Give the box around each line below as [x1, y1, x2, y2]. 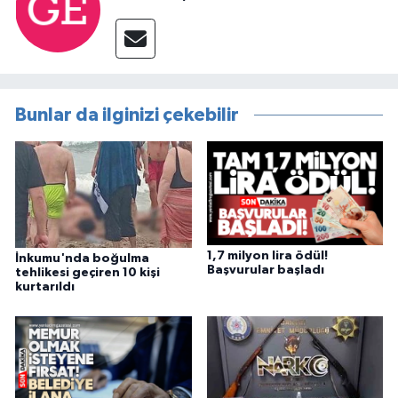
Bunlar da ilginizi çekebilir [15, 106, 239, 125]
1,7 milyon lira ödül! [206, 249, 328, 262]
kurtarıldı [15, 280, 75, 293]
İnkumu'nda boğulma [15, 251, 149, 265]
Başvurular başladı [206, 263, 324, 276]
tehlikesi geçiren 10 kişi [15, 266, 160, 279]
